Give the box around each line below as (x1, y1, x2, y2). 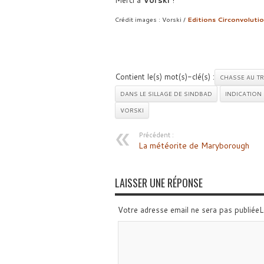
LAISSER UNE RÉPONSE (114, 175, 203, 191)
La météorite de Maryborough (138, 140, 249, 152)
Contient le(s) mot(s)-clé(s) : (114, 71, 214, 82)
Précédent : (138, 130, 174, 140)
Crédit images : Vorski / (114, 15, 187, 24)
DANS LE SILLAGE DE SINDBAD (120, 90, 212, 98)
